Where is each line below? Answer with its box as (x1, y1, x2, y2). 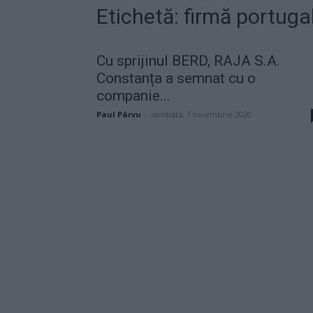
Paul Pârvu (96, 108, 141, 119)
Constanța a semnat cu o (96, 69, 256, 87)
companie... (96, 87, 170, 104)
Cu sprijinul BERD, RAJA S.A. (96, 52, 280, 69)
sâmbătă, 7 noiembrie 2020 (151, 108, 252, 119)
